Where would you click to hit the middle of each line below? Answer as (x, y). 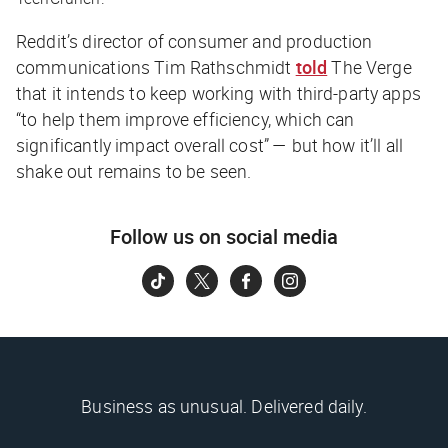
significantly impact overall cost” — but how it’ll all (210, 144)
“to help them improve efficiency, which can (185, 118)
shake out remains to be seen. (134, 170)
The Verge (371, 66)
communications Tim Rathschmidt (156, 66)
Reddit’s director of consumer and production (194, 40)
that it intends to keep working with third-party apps (218, 92)
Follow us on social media (224, 236)
